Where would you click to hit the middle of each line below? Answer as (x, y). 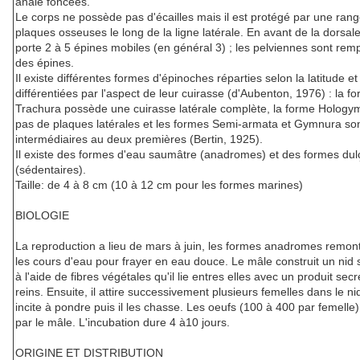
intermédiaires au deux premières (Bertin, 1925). (139, 139)
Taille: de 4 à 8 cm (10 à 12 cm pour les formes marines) (159, 185)
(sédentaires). (51, 170)
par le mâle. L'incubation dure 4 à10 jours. (123, 323)
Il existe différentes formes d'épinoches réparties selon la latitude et (186, 78)
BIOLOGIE (42, 216)
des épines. (45, 63)
